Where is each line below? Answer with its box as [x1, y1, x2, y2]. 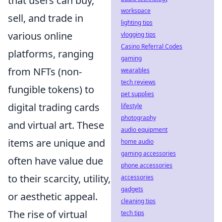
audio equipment [121, 125, 167, 134]
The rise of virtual [8, 207, 87, 221]
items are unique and [8, 136, 105, 150]
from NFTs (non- [8, 64, 82, 78]
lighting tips [121, 18, 153, 27]
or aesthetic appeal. [8, 189, 98, 203]
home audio [121, 137, 154, 146]
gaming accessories [121, 149, 176, 158]
